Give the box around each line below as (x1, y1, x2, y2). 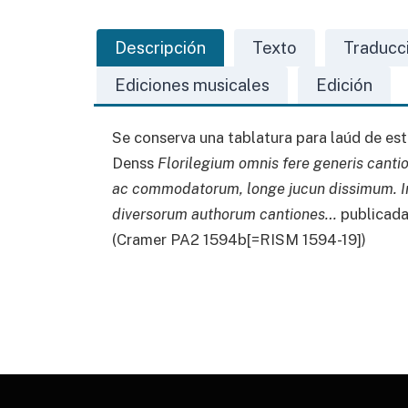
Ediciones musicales (115, 76, 270, 96)
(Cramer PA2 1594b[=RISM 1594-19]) (112, 230, 366, 250)
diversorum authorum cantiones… (112, 205, 337, 224)
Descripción (115, 38, 206, 58)
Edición (316, 76, 372, 96)
